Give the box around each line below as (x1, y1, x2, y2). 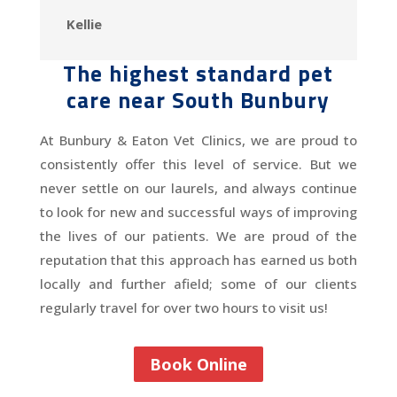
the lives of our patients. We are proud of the (39, 226, 358, 245)
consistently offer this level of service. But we (39, 154, 358, 173)
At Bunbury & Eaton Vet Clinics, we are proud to (39, 130, 358, 149)
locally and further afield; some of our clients (39, 274, 358, 292)
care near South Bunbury (66, 82, 331, 117)
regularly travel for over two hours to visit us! (39, 298, 328, 316)
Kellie (66, 14, 102, 33)
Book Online (149, 353, 247, 375)
